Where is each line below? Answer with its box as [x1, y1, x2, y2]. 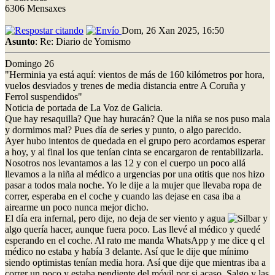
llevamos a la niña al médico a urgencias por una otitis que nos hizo [5, 168, 265, 179]
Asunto [5, 36, 35, 47]
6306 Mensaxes [5, 2, 66, 14]
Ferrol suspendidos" [5, 91, 82, 102]
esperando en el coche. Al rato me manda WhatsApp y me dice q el [5, 234, 265, 246]
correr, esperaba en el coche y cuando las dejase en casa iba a [5, 190, 241, 201]
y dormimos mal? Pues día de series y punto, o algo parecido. [5, 124, 241, 135]
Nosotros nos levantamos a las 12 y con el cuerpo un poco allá [5, 157, 246, 168]
